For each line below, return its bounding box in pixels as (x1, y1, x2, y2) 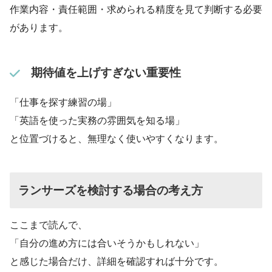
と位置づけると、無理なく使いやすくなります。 (10, 134, 223, 144)
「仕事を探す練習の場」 (10, 97, 117, 108)
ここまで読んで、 (10, 219, 87, 230)
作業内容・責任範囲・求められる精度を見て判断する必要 (10, 4, 262, 15)
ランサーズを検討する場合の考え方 (18, 183, 203, 197)
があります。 (10, 22, 68, 33)
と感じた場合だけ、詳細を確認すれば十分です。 (10, 256, 223, 267)
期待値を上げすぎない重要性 (30, 66, 181, 79)
